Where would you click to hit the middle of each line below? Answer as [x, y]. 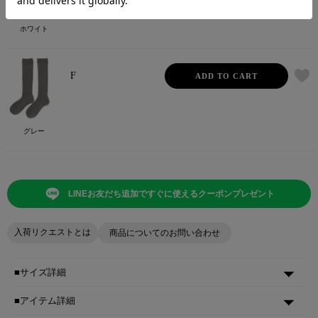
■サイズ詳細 [40, 273]
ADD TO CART [227, 76]
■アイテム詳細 [45, 301]
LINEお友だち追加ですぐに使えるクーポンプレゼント [171, 194]
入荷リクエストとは [53, 232]
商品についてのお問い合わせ [165, 233]
